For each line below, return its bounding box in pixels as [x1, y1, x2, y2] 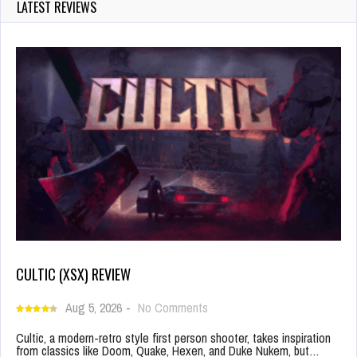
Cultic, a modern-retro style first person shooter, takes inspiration [16, 328, 331, 347]
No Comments [138, 298, 208, 316]
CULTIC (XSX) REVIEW [16, 263, 131, 284]
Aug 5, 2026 [65, 298, 122, 316]
